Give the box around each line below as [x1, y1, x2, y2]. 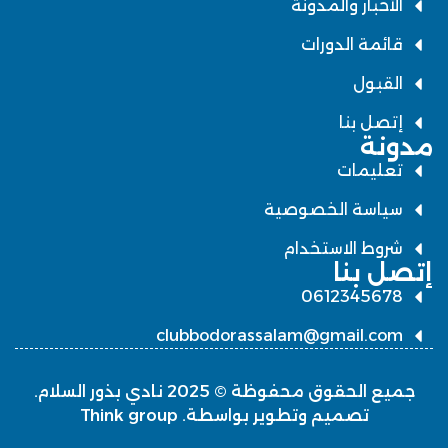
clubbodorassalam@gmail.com [156, 325, 403, 345]
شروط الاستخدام [283, 238, 403, 258]
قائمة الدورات [301, 34, 403, 54]
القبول [353, 73, 403, 93]
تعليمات [337, 160, 403, 180]
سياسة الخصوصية [264, 199, 403, 219]
